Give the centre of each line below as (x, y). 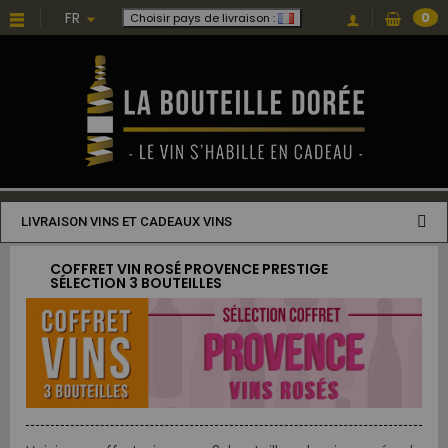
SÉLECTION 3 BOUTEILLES (136, 283)
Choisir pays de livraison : (202, 17)
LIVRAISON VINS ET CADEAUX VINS (126, 221)
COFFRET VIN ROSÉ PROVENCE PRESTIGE (189, 269)
